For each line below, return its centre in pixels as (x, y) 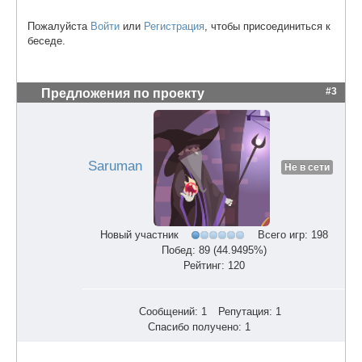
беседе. (46, 40)
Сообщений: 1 (173, 312)
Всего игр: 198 (293, 234)
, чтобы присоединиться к (267, 26)
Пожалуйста (59, 26)
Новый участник (139, 234)
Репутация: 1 (250, 312)
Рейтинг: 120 (214, 266)
